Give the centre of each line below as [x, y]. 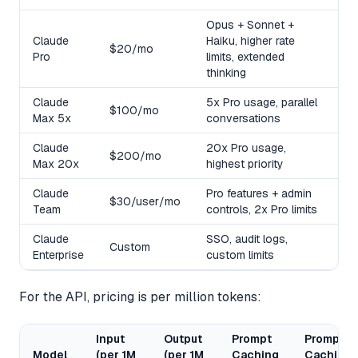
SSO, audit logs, [247, 239]
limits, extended [245, 57]
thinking [226, 73]
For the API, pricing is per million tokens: [140, 297]
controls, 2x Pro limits [262, 209]
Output [183, 339]
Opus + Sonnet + [250, 25]
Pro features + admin [259, 193]
